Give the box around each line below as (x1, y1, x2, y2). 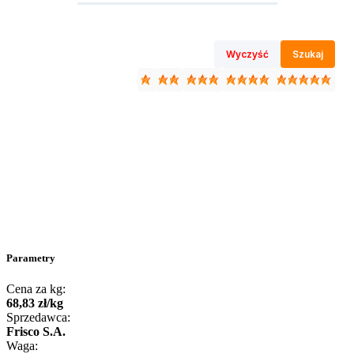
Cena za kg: (6, 282, 66, 296)
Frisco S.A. (6, 325, 66, 339)
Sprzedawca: (6, 311, 70, 325)
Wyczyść (226, 48, 269, 60)
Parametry (6, 252, 55, 265)
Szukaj (292, 48, 323, 60)
